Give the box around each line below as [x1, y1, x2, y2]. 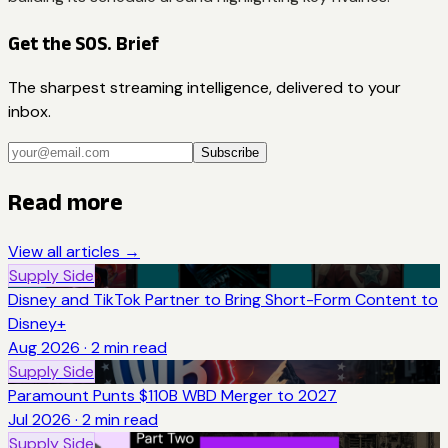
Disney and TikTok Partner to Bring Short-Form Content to [8, 289, 438, 311]
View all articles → [8, 241, 140, 263]
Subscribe [201, 145, 259, 161]
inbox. [8, 101, 51, 123]
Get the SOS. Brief [8, 32, 159, 54]
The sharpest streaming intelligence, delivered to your [8, 77, 401, 99]
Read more [8, 188, 123, 216]
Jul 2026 [8, 409, 71, 431]
